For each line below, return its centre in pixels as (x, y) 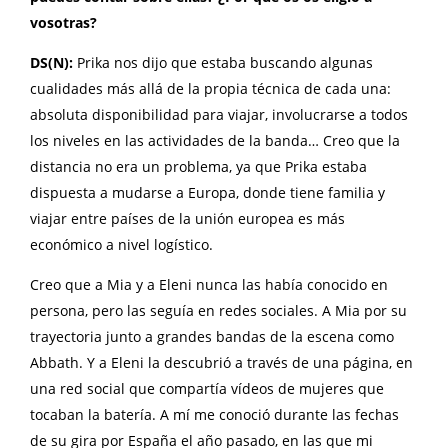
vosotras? (63, 23)
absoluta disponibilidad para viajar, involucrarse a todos (219, 115)
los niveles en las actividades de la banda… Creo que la (215, 141)
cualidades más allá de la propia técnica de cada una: (210, 89)
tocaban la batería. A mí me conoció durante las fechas (214, 415)
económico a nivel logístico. (123, 245)
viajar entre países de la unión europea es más (187, 219)
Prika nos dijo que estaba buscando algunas (225, 63)
